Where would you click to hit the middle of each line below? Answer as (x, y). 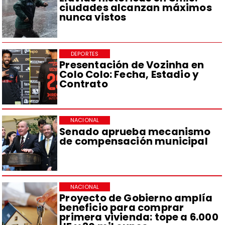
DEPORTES (85, 53)
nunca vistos (93, 17)
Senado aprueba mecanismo (135, 131)
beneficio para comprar (122, 208)
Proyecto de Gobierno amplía (136, 198)
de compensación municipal (134, 141)
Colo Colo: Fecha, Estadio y (129, 74)
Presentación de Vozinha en (132, 65)
